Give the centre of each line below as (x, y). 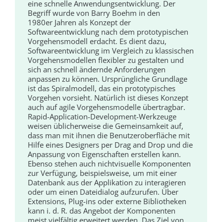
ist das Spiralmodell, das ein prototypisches (102, 88)
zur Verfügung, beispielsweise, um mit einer (103, 173)
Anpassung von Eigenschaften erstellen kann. (105, 154)
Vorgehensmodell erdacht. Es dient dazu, (97, 41)
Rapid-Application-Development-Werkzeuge (102, 117)
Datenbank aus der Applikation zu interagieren (107, 183)
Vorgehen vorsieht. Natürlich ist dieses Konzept (108, 98)
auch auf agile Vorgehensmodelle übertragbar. (107, 107)
